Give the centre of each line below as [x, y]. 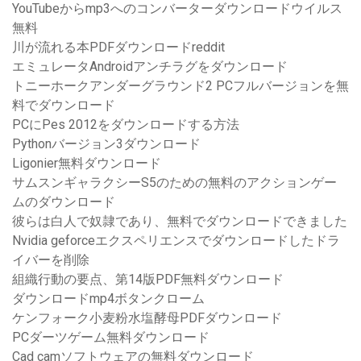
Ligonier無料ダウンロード [87, 164]
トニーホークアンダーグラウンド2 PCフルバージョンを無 [180, 86]
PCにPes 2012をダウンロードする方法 [126, 125]
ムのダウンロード [64, 202]
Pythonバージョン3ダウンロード [106, 144]
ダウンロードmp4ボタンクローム [108, 299]
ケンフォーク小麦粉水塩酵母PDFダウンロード [147, 318]
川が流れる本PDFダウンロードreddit [118, 48]
